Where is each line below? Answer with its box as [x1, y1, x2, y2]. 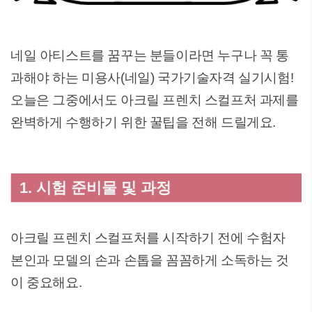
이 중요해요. [10, 275, 82, 290]
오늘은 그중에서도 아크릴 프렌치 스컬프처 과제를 [10, 93, 299, 107]
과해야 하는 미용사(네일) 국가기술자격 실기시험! [10, 70, 294, 85]
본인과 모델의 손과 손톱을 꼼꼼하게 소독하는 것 [10, 253, 289, 267]
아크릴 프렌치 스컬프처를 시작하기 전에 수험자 [10, 231, 286, 245]
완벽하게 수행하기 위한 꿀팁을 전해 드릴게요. [10, 115, 276, 130]
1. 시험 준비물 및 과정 [19, 179, 171, 196]
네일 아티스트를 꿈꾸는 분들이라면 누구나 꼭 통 [10, 48, 289, 63]
